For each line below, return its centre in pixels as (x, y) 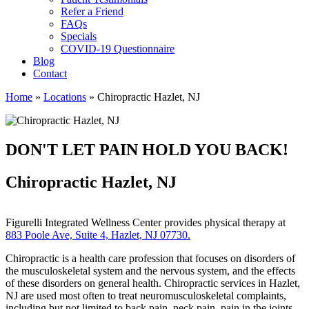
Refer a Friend (92, 12)
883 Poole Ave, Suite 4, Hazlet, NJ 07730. (98, 235)
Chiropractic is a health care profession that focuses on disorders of (150, 258)
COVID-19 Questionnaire (118, 49)
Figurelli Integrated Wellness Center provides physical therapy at (146, 222)
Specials (79, 37)
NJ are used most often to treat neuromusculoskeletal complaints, (146, 295)
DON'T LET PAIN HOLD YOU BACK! (147, 150)
